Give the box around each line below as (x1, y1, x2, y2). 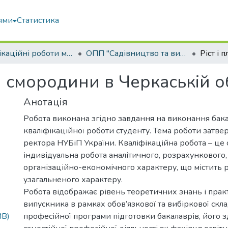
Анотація (23, 95, 68, 109)
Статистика (17, 15, 60, 26)
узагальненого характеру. (23, 174, 123, 185)
